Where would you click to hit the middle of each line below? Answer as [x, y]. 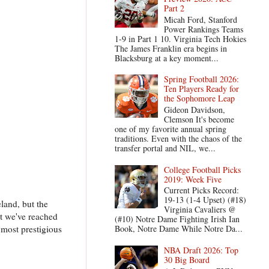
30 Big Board [187, 259]
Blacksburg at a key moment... [166, 58]
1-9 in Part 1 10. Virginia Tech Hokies [180, 38]
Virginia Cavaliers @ [200, 210]
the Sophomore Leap [200, 98]
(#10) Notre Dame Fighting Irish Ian [177, 219]
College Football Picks [203, 169]
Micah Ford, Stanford [201, 19]
